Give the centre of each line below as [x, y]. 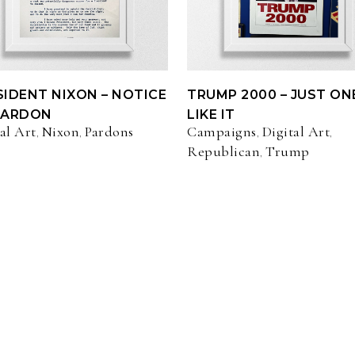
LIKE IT [211, 115]
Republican [223, 152]
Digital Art [296, 132]
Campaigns [222, 132]
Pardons [109, 132]
